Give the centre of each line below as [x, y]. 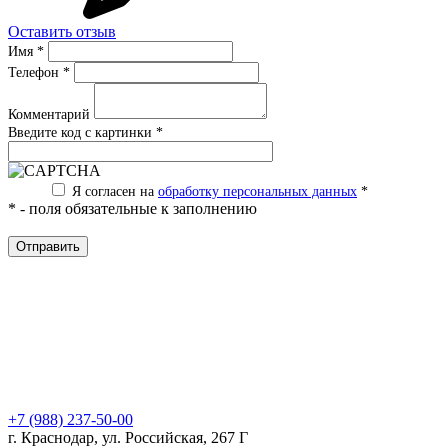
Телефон [35, 72]
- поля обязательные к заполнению [136, 208]
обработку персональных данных [257, 191]
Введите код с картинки [82, 132]
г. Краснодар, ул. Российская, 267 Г [128, 437]
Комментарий [51, 114]
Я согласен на [115, 191]
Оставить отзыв [62, 31]
